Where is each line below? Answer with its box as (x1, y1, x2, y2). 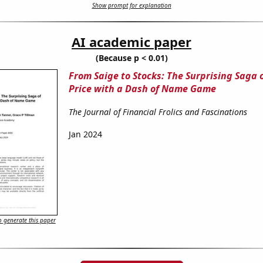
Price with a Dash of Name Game (68, 82, 216, 96)
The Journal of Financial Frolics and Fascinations (68, 106, 247, 118)
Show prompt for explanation (92, 1, 171, 10)
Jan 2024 (68, 129, 102, 140)
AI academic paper (72, 33, 191, 51)
